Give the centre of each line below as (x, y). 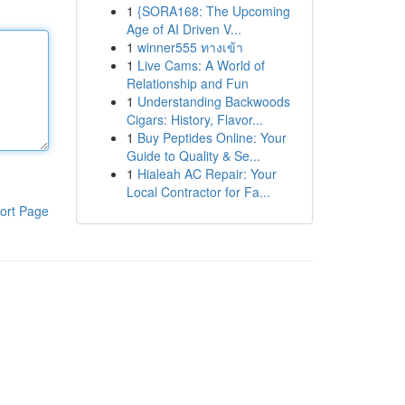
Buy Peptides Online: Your (212, 137)
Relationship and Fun (187, 83)
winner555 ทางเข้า (190, 47)
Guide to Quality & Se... (193, 155)
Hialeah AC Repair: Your (207, 174)
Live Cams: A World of (201, 65)
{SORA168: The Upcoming (213, 11)
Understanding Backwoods (213, 101)
